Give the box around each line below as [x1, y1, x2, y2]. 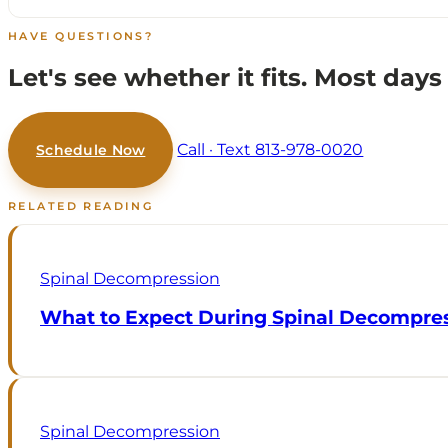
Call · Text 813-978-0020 [177, 139, 364, 159]
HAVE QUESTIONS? [8, 28, 154, 43]
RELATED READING [8, 198, 154, 213]
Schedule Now [36, 140, 146, 159]
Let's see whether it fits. [8, 62, 314, 92]
